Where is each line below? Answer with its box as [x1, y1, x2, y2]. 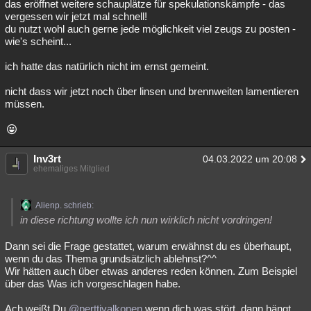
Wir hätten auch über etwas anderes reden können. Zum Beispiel [5, 265, 297, 277]
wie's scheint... [5, 35, 72, 47]
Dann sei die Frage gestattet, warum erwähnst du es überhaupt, [5, 240, 292, 252]
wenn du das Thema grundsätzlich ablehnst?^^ [5, 253, 217, 264]
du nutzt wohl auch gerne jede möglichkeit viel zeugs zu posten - [5, 23, 296, 35]
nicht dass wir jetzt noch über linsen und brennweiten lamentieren [5, 85, 299, 97]
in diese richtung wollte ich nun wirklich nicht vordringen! [20, 214, 272, 226]
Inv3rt [33, 153, 61, 165]
